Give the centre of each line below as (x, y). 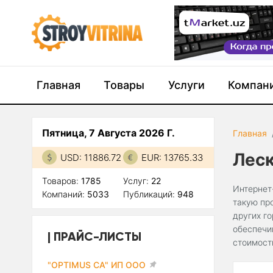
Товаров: (62, 181)
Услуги (186, 85)
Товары (124, 85)
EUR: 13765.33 (172, 158)
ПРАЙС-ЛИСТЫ (97, 236)
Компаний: (65, 194)
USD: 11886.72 (91, 158)
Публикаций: (151, 194)
